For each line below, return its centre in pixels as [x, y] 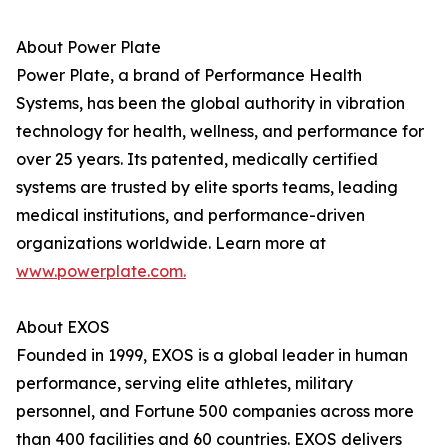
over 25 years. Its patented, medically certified [197, 159]
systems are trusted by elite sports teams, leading [207, 187]
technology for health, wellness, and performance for [220, 131]
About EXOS [63, 327]
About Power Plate [88, 47]
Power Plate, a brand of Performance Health [189, 75]
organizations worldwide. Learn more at [171, 243]
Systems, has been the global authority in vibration [210, 103]
